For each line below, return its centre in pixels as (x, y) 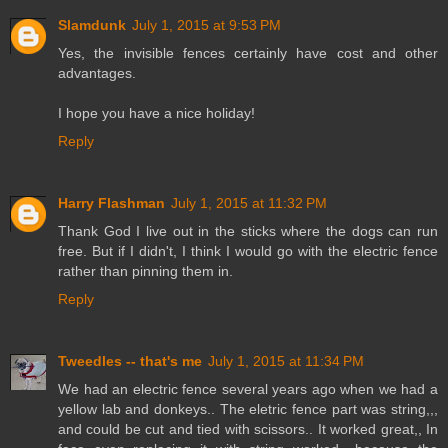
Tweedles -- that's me (130, 361)
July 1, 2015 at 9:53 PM (206, 25)
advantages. (97, 73)
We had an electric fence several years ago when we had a (248, 389)
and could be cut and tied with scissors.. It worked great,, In (248, 429)
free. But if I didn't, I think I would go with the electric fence (248, 251)
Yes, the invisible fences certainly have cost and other (248, 53)
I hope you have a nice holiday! (156, 113)
